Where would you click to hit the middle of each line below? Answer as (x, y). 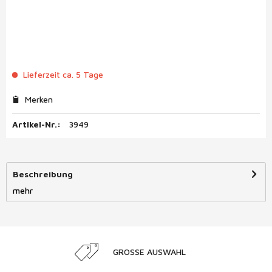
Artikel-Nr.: (36, 124)
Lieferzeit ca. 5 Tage (62, 74)
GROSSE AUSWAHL (147, 251)
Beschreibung (43, 174)
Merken (39, 99)
